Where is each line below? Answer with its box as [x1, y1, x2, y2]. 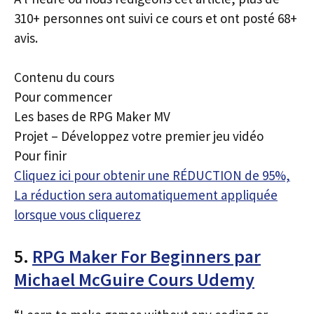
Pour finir [14, 147, 67, 164]
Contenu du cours [14, 69, 114, 86]
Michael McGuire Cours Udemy [14, 267, 254, 291]
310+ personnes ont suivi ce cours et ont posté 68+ [14, 9, 297, 27]
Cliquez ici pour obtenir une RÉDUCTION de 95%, [14, 167, 290, 184]
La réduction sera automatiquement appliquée [14, 186, 278, 203]
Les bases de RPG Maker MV [14, 108, 170, 125]
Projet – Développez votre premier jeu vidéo [14, 128, 264, 144]
